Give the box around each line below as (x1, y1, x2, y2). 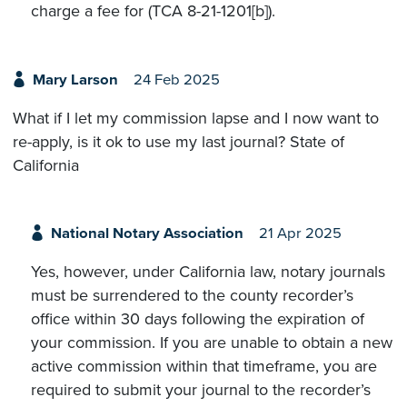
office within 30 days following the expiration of (31, 309, 364, 330)
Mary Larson (32, 70, 118, 89)
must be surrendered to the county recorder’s (31, 285, 353, 306)
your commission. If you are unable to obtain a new (31, 333, 392, 353)
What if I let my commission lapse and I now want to (13, 107, 379, 128)
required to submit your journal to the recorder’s (31, 380, 371, 401)
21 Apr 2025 (258, 224, 342, 243)
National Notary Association (50, 224, 243, 243)
